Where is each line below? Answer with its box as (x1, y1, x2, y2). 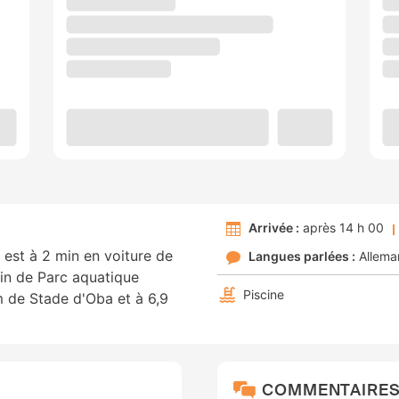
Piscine (243, 287, 284, 303)
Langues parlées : (248, 248, 355, 265)
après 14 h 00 (299, 220, 384, 236)
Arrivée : (248, 220, 299, 236)
